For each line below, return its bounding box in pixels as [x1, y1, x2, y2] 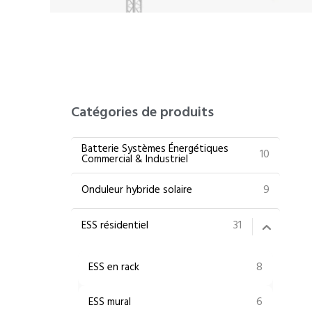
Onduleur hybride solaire [81, 180, 192, 201]
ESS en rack [88, 258, 139, 279]
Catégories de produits [71, 102, 214, 124]
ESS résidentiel [81, 216, 148, 237]
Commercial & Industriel [81, 150, 188, 171]
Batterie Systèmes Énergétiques [81, 140, 228, 160]
